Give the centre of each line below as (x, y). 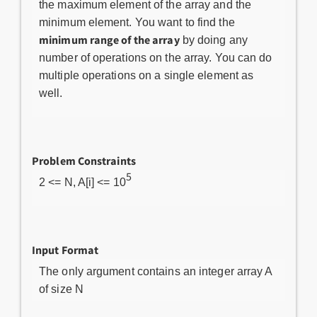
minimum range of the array (109, 40)
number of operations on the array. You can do (156, 58)
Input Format (65, 250)
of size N (61, 289)
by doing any (213, 40)
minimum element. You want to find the (137, 22)
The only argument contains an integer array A (156, 271)
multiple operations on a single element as (146, 75)
